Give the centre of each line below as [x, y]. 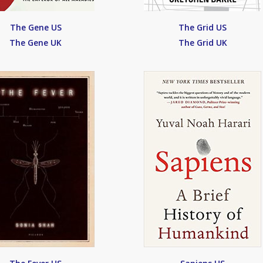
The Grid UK [203, 43]
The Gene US [36, 27]
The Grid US [203, 27]
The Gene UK [36, 43]
